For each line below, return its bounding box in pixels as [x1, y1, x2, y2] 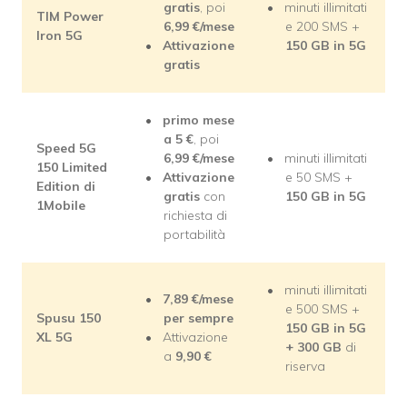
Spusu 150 [36, 310, 101, 327]
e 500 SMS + [285, 301, 360, 318]
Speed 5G [36, 140, 96, 157]
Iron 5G [36, 27, 83, 45]
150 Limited [36, 159, 107, 176]
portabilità [164, 226, 225, 243]
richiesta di [164, 207, 227, 224]
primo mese [163, 112, 234, 129]
